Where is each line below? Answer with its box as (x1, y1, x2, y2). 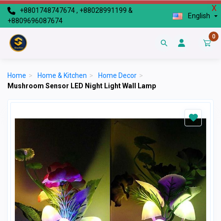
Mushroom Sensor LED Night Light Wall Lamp (7, 81, 156, 90)
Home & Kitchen (37, 71, 87, 79)
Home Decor (98, 71, 137, 79)
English (186, 11, 212, 20)
